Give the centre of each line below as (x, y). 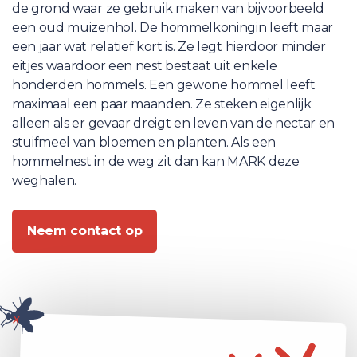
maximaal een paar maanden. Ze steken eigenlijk (162, 104)
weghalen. (45, 180)
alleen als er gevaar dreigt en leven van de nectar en (174, 123)
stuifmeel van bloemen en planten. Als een (144, 142)
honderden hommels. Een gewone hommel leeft (164, 85)
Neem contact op (85, 231)
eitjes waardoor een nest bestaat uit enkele (145, 66)
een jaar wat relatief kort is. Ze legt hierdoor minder (169, 47)
